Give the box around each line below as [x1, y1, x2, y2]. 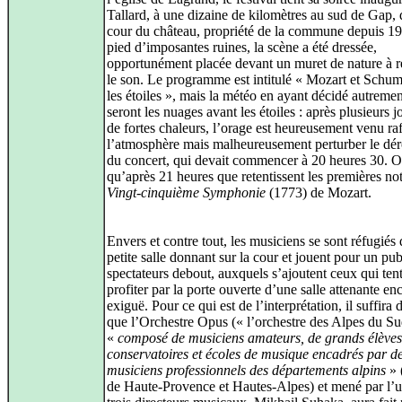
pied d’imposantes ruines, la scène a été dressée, [107, 39, 377, 56]
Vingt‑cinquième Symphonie [107, 185, 266, 201]
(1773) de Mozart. [266, 185, 371, 201]
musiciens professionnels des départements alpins [107, 363, 386, 379]
